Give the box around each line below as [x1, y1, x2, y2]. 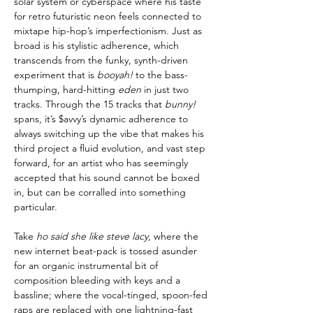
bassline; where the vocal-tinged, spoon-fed [14, 288, 208, 301]
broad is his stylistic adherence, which [14, 38, 179, 52]
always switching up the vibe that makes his [14, 126, 204, 140]
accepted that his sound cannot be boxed [14, 170, 200, 184]
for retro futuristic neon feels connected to [14, 9, 201, 22]
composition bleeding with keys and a [14, 273, 180, 286]
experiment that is [14, 68, 97, 81]
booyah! [97, 68, 136, 81]
